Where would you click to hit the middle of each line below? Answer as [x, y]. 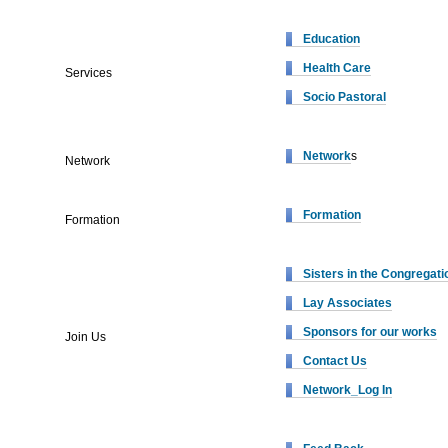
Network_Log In [347, 390]
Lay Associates [347, 303]
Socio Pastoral [344, 97]
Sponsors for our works [370, 332]
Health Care [337, 68]
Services [88, 73]
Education [331, 39]
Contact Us [335, 361]
